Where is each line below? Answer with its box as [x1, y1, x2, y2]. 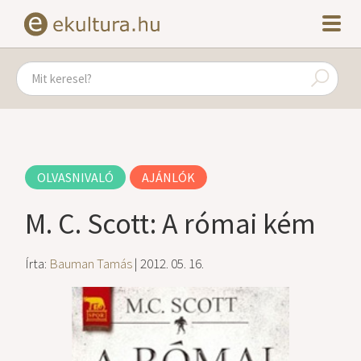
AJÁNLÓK [142, 169, 196, 185]
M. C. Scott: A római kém [25, 205, 317, 242]
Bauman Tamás [49, 255, 133, 272]
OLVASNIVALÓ [37, 169, 114, 185]
